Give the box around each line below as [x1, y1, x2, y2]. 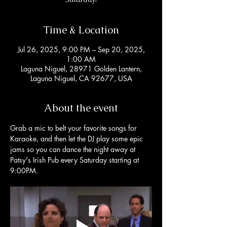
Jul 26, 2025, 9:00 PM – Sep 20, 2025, [17, 45, 145, 54]
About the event [44, 101, 118, 115]
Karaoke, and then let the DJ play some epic [10, 134, 145, 143]
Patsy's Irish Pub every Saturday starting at [10, 155, 141, 165]
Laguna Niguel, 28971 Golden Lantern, [20, 64, 142, 73]
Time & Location [43, 23, 119, 36]
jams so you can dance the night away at [10, 144, 137, 154]
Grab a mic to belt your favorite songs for [10, 123, 139, 133]
